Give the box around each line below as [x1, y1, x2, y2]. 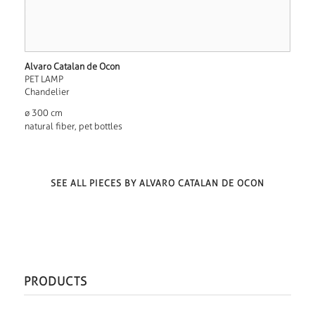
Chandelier [24, 86, 70, 97]
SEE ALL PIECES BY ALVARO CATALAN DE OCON [50, 178, 264, 189]
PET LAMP [24, 74, 63, 84]
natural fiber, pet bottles [24, 121, 122, 132]
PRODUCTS [23, 274, 87, 288]
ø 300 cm [24, 108, 63, 119]
